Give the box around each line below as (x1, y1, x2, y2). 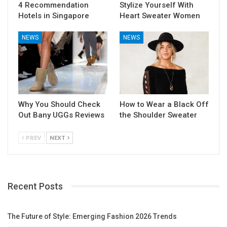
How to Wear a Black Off (120, 99, 209, 109)
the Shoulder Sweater (120, 110, 197, 120)
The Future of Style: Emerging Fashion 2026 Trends (8, 212, 177, 221)
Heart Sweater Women (120, 11, 200, 21)
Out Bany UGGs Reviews (18, 110, 104, 120)
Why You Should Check (18, 99, 100, 109)
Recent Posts (8, 180, 63, 192)
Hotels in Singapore (18, 11, 89, 21)
